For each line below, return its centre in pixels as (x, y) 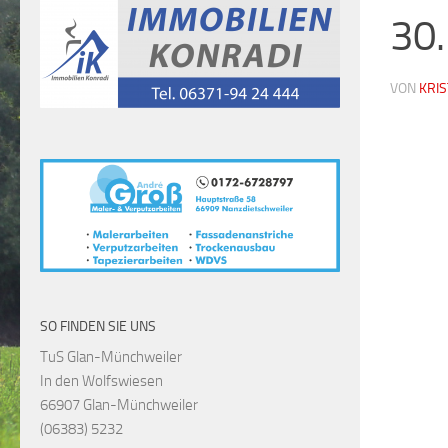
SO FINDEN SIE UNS (98, 327)
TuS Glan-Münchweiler (111, 357)
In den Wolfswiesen (101, 381)
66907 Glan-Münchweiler (119, 405)
